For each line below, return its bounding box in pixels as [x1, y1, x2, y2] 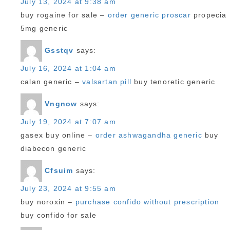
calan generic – [21, 78, 83, 86]
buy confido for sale [21, 211, 97, 219]
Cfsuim [45, 166, 73, 175]
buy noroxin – [21, 198, 75, 206]
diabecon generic [21, 144, 87, 152]
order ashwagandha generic [95, 131, 202, 139]
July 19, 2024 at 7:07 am [21, 118, 116, 126]
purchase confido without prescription [75, 198, 220, 206]
